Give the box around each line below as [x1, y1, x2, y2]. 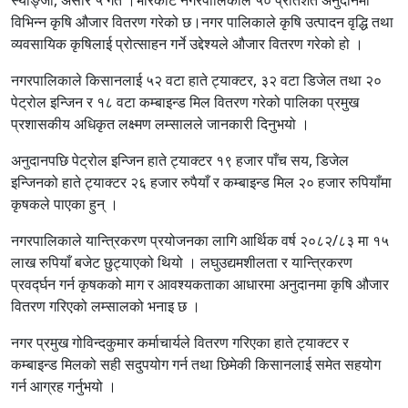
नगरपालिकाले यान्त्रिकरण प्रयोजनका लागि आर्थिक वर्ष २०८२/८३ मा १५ [11, 229, 389, 250]
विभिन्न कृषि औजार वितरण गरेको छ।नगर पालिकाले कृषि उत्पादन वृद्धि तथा [11, 11, 393, 32]
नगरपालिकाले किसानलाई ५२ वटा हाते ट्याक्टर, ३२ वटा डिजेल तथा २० [11, 69, 382, 90]
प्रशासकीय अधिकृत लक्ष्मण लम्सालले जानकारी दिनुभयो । [11, 113, 310, 134]
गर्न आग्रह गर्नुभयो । [11, 375, 120, 396]
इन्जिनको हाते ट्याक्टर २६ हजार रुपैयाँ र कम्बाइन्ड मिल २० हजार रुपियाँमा [11, 171, 392, 192]
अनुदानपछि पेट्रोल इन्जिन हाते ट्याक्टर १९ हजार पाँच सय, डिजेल [11, 149, 349, 170]
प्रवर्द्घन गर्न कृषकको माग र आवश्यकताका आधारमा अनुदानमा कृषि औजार [11, 273, 389, 294]
